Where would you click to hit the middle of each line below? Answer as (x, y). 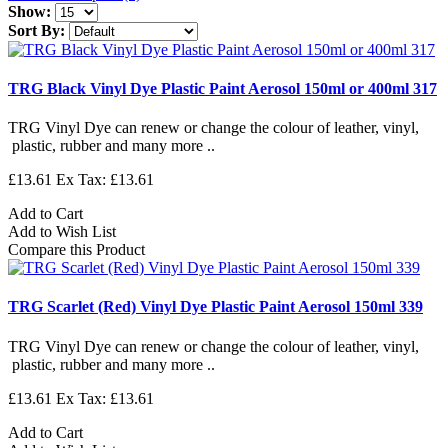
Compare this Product (76, 250)
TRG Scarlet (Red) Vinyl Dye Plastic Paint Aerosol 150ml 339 (215, 307)
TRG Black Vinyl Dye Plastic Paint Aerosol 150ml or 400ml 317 (222, 88)
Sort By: (36, 30)
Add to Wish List (62, 232)
